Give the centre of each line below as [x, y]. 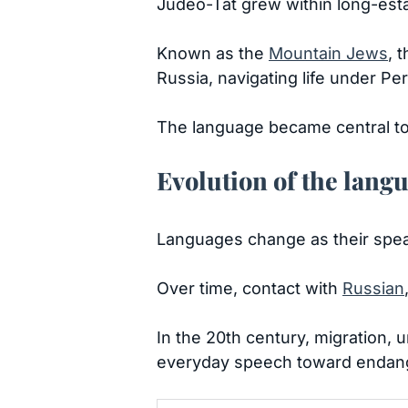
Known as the [213, 53]
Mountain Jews [328, 53]
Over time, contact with [250, 288]
